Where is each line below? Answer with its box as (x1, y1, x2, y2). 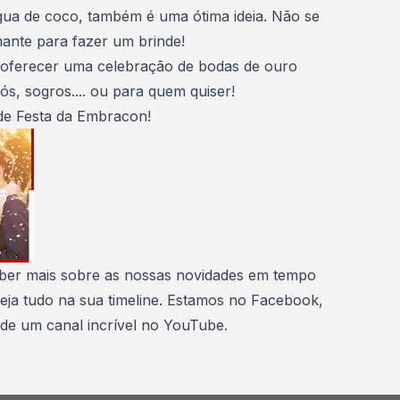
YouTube (163, 316, 224, 334)
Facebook (251, 291, 319, 309)
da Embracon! (52, 107, 151, 125)
